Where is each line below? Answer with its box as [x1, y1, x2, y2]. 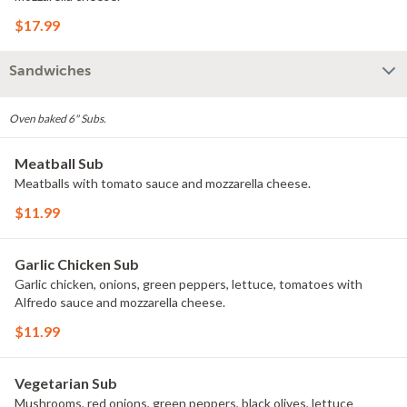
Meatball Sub [15, 154, 104, 172]
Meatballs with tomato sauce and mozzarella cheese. [15, 175, 311, 191]
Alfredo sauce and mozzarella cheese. [15, 294, 225, 310]
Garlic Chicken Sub [15, 255, 139, 273]
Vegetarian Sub [15, 374, 117, 392]
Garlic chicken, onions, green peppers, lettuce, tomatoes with [15, 276, 362, 292]
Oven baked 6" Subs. [9, 112, 106, 125]
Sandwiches [9, 63, 91, 79]
